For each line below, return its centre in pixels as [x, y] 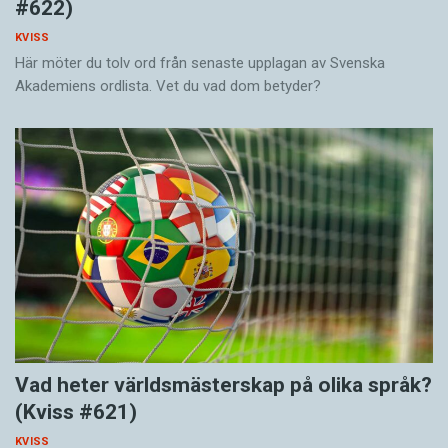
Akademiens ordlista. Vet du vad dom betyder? [168, 86]
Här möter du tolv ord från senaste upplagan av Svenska [200, 63]
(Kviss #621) [76, 412]
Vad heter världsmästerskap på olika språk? [223, 385]
